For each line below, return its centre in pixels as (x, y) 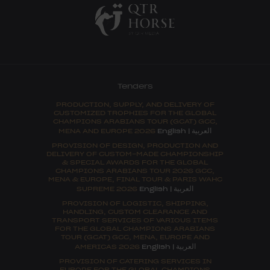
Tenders (135, 86)
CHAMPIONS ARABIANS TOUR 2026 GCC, (135, 171)
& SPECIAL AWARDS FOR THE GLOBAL (135, 162)
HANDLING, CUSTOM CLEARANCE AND (135, 212)
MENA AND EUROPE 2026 (108, 131)
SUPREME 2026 (108, 189)
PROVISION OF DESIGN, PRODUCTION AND (135, 145)
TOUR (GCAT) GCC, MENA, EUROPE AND (135, 237)
